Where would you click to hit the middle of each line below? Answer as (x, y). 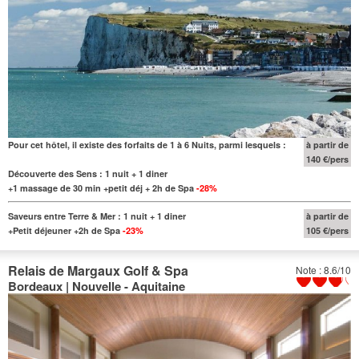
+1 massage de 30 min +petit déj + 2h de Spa (101, 188)
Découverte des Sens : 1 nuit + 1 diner (88, 173)
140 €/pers (327, 159)
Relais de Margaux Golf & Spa (98, 270)
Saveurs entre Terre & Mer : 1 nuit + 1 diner (97, 216)
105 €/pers (327, 230)
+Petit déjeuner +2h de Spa (64, 230)
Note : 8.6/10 (323, 269)
